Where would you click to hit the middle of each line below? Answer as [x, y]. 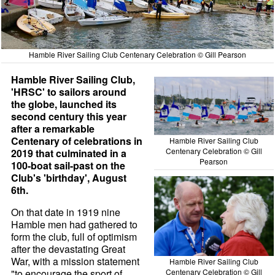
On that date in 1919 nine [66, 212]
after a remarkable [53, 128]
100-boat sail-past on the [68, 165]
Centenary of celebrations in [77, 141]
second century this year [69, 116]
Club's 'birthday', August [69, 177]
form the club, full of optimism [74, 236]
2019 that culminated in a [69, 153]
